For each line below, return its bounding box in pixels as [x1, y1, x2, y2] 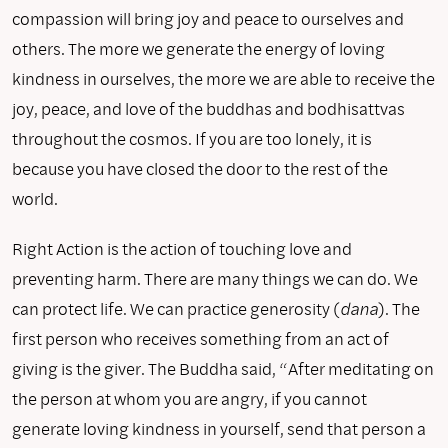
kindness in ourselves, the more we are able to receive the [12, 66, 435, 90]
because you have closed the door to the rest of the [12, 156, 388, 180]
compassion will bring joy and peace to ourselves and [12, 6, 404, 30]
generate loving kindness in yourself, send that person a [12, 416, 426, 440]
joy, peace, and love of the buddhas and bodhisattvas [12, 96, 405, 120]
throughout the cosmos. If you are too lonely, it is [12, 126, 372, 150]
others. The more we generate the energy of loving [12, 36, 385, 60]
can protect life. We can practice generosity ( [12, 296, 340, 320]
